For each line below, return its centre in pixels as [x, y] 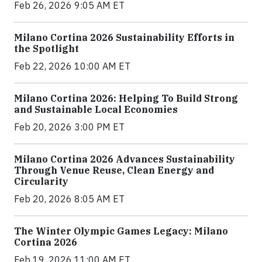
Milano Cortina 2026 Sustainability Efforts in [124, 37]
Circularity [41, 181]
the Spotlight [46, 48]
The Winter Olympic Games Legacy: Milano [121, 231]
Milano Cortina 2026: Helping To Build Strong [126, 98]
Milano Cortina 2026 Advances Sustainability [125, 159]
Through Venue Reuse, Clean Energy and [114, 170]
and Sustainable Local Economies [96, 109]
